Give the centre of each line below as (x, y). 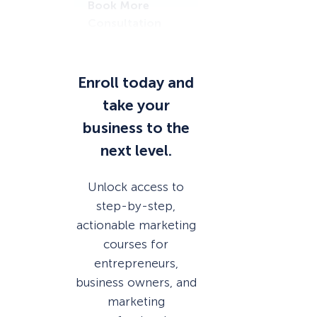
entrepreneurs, (136, 263)
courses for (136, 244)
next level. (136, 151)
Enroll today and (136, 83)
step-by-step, (136, 206)
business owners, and (136, 282)
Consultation (125, 23)
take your (136, 106)
